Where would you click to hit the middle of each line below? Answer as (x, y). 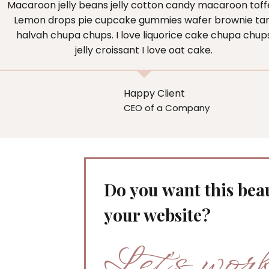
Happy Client (154, 94)
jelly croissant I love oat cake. (144, 50)
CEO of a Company (166, 108)
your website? (157, 214)
